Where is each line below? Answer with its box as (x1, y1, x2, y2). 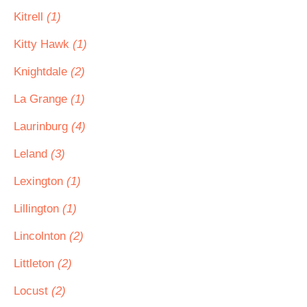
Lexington (14, 175, 66, 188)
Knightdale (14, 65, 71, 78)
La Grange (14, 93, 71, 106)
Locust (14, 284, 51, 297)
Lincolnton (14, 230, 69, 243)
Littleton (14, 257, 58, 270)
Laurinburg (14, 120, 71, 133)
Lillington (14, 202, 62, 215)
